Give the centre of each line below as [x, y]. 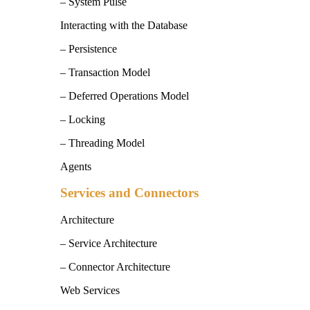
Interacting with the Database [124, 25]
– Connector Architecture [115, 267]
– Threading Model [102, 143]
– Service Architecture [109, 244]
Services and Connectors [129, 193]
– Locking [83, 119]
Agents [76, 166]
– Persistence [89, 48]
